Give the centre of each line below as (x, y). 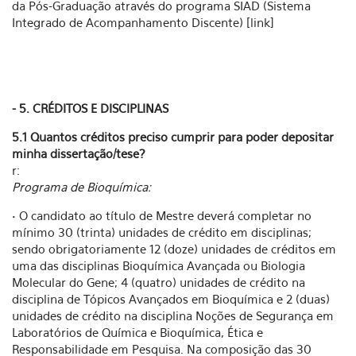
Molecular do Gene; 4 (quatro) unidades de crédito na (159, 282)
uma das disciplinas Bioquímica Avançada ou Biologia (159, 265)
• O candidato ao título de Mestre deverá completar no (162, 215)
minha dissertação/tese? (79, 153)
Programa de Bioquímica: (81, 187)
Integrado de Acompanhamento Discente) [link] (143, 22)
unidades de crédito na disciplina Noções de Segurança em (173, 315)
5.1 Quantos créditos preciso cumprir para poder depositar (173, 137)
